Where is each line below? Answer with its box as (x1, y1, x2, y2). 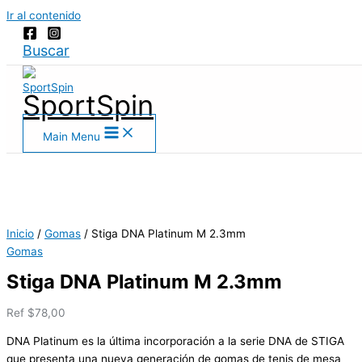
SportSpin (23, 88, 154, 122)
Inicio (6, 227, 34, 240)
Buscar (23, 42, 69, 60)
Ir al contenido (6, 9, 81, 22)
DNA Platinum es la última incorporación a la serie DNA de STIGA (6, 335, 344, 348)
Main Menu (43, 130, 100, 143)
